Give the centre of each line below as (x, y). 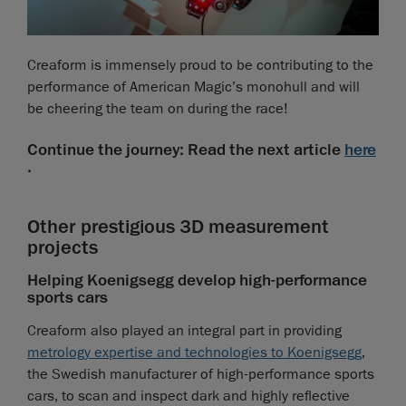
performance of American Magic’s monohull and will (193, 87)
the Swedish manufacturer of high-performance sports (201, 374)
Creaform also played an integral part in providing (184, 330)
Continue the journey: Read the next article (184, 149)
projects (63, 247)
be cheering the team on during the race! (158, 108)
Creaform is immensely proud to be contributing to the (200, 65)
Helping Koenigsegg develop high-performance (197, 280)
